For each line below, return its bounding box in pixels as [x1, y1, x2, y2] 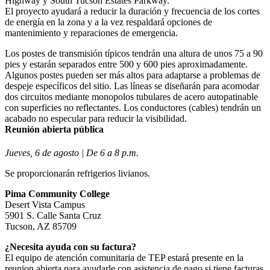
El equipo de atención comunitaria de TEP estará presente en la [5, 253, 243, 263]
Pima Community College [5, 189, 110, 199]
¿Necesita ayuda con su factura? [5, 242, 136, 253]
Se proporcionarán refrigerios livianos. [5, 168, 150, 179]
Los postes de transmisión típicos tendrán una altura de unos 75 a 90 [5, 48, 263, 58]
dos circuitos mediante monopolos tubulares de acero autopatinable [5, 91, 258, 102]
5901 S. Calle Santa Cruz [5, 210, 101, 221]
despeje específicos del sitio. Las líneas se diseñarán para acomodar [5, 80, 259, 91]
